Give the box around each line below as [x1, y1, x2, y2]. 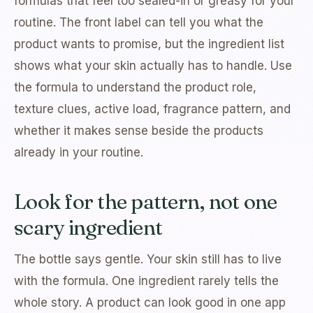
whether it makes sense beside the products [14, 124, 263, 138]
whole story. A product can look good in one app [14, 296, 286, 310]
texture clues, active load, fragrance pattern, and [14, 102, 291, 117]
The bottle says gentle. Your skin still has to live [14, 252, 282, 267]
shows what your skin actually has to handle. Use [14, 59, 292, 73]
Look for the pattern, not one [14, 189, 277, 215]
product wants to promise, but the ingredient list [14, 37, 284, 52]
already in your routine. [14, 145, 143, 160]
